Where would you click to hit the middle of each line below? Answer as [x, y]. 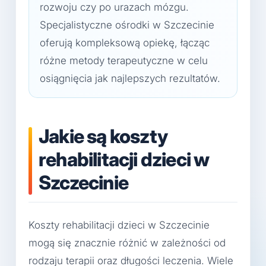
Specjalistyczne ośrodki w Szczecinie [127, 25]
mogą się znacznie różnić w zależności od [127, 243]
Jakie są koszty [103, 136]
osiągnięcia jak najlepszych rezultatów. [130, 78]
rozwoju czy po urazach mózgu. [114, 7]
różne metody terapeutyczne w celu [124, 61]
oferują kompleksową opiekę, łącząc [125, 43]
